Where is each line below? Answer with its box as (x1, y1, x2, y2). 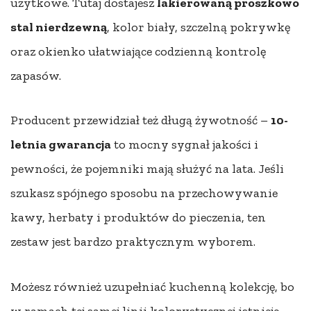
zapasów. (10, 67, 61, 83)
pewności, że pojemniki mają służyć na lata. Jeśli (10, 161, 284, 177)
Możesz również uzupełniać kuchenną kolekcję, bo (10, 279, 294, 295)
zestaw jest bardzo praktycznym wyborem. (10, 234, 255, 250)
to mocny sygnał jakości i (111, 137, 258, 153)
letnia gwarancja (10, 137, 111, 153)
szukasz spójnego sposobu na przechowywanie (10, 185, 278, 201)
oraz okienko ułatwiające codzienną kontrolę (10, 43, 266, 59)
